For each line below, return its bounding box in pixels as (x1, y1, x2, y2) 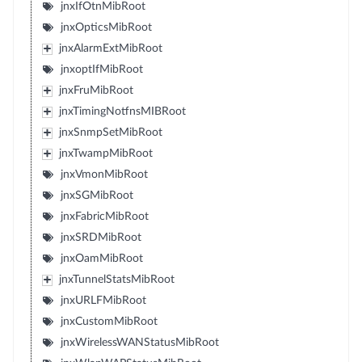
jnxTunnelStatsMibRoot (58, 274, 175, 285)
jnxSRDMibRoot (60, 232, 141, 243)
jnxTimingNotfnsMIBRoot (58, 106, 186, 117)
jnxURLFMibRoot (60, 295, 146, 306)
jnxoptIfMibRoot (60, 64, 143, 75)
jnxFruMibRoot (58, 85, 133, 96)
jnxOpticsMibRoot (60, 22, 152, 33)
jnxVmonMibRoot (60, 169, 148, 180)
